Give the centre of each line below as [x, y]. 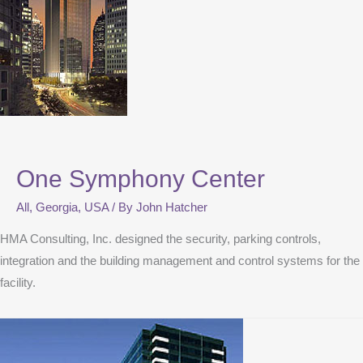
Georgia [57, 208]
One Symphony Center [141, 179]
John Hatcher [172, 208]
